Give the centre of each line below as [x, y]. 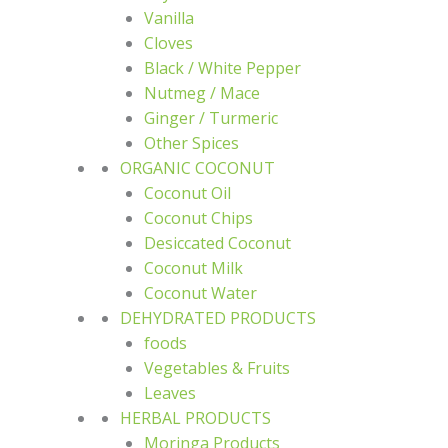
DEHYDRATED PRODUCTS [218, 318]
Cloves [168, 43]
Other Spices [191, 143]
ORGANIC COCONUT [197, 168]
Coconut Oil [187, 193]
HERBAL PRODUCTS [195, 418]
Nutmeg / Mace [202, 93]
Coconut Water [200, 293]
